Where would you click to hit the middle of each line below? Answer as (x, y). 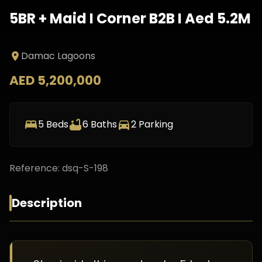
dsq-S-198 (85, 168)
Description (47, 203)
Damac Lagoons (58, 56)
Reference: (36, 168)
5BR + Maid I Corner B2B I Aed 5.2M (130, 18)
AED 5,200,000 (55, 80)
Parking (155, 124)
